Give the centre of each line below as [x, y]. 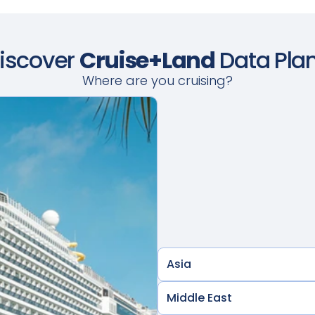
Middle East [199, 297]
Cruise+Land [147, 60]
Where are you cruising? [157, 81]
